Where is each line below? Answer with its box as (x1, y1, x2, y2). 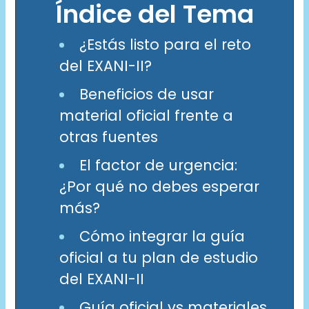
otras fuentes (59, 126, 158, 147)
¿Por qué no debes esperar (59, 176, 259, 197)
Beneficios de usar (79, 83, 214, 104)
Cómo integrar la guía (79, 226, 245, 246)
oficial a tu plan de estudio (59, 247, 258, 268)
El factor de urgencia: (79, 154, 237, 175)
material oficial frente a (59, 105, 233, 126)
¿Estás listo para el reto (79, 34, 251, 54)
